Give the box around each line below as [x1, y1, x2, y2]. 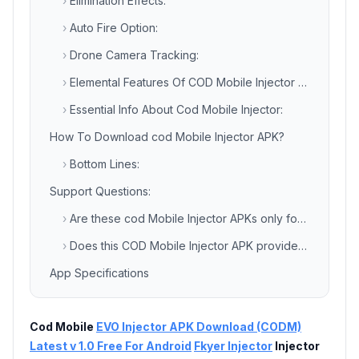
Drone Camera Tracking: [70, 48, 199, 62]
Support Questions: [50, 184, 151, 198]
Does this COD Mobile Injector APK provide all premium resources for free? [70, 239, 298, 252]
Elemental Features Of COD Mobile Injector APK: [70, 75, 298, 89]
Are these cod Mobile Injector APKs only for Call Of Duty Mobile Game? [70, 212, 297, 225]
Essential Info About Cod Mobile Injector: [70, 103, 283, 116]
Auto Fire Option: [70, 21, 158, 34]
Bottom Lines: [70, 157, 139, 171]
